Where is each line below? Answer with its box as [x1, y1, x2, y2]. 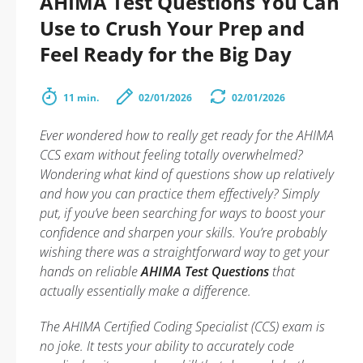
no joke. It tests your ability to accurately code [40, 337, 294, 355]
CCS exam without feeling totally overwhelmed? [40, 146, 303, 164]
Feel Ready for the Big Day [40, 41, 292, 67]
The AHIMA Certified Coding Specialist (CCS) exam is [40, 318, 325, 335]
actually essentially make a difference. [40, 282, 251, 300]
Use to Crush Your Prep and [40, 15, 305, 41]
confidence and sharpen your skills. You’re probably [40, 224, 327, 241]
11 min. [63, 91, 99, 105]
